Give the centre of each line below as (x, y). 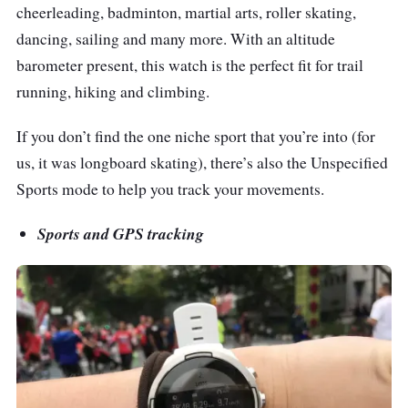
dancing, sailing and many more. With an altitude (176, 38)
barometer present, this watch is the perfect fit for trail (190, 65)
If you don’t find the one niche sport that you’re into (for (196, 136)
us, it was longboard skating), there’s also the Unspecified (202, 162)
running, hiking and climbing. (113, 91)
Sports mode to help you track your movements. (170, 189)
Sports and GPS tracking (120, 233)
